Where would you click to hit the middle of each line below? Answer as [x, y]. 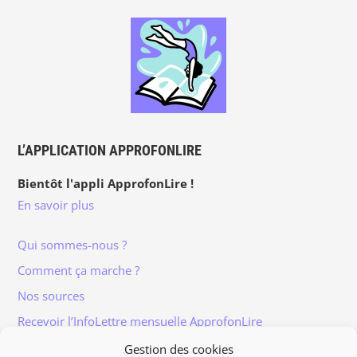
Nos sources [51, 295]
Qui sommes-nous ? [72, 244]
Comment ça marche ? [78, 270]
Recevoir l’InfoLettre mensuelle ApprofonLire [139, 321]
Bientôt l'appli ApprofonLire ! [105, 183]
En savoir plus [55, 204]
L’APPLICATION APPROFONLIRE [109, 150]
